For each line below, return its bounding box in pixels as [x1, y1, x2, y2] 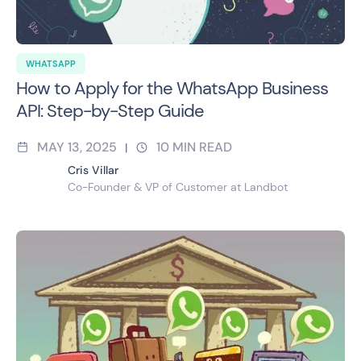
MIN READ [172, 138, 232, 156]
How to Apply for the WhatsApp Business [16, 76, 328, 100]
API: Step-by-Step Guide [16, 98, 204, 122]
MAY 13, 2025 [37, 138, 117, 156]
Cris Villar [68, 162, 118, 177]
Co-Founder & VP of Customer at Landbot [68, 179, 288, 194]
